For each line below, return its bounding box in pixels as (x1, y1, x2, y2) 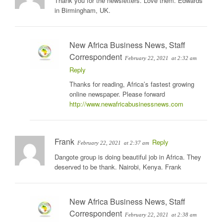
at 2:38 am (171, 212, 197, 218)
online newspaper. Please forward (69, 89, 165, 99)
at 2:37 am (124, 140, 149, 146)
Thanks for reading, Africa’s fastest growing (69, 79, 194, 89)
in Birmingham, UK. (55, 5, 111, 15)
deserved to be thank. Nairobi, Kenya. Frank (55, 162, 181, 172)
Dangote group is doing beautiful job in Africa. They (55, 152, 201, 162)
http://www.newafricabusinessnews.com (69, 99, 183, 109)
